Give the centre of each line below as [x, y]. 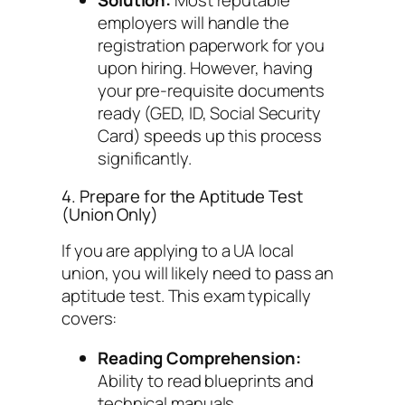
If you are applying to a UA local [178, 251]
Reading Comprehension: [199, 358]
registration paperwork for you [211, 46]
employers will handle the [193, 23]
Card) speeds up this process [210, 136]
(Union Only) [110, 214]
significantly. [145, 159]
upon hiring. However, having [206, 68]
